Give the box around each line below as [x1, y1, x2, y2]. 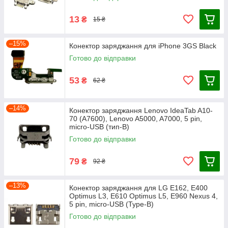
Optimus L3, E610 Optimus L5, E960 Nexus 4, [69, 192, 218, 200]
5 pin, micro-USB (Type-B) [69, 200, 154, 208]
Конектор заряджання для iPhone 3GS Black [69, 42, 216, 50]
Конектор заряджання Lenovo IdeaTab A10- [69, 106, 213, 115]
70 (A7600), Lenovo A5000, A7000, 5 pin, [69, 115, 202, 123]
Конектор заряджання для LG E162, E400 [69, 184, 208, 192]
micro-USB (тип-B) [69, 123, 129, 131]
